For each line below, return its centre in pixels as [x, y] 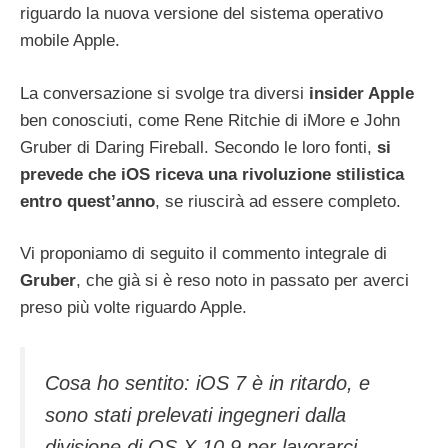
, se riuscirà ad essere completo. [278, 201]
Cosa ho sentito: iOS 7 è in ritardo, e [207, 382]
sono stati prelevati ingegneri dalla [195, 414]
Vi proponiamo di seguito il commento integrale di [203, 254]
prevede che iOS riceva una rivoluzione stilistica [212, 174]
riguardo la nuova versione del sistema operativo [201, 14]
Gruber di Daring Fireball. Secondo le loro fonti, [198, 147]
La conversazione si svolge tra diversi [164, 93]
